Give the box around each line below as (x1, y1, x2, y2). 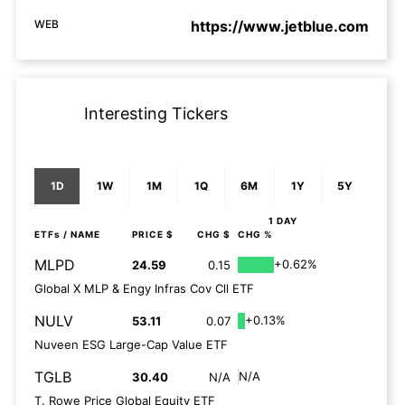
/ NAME (61, 228, 100, 240)
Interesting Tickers (84, 103, 228, 123)
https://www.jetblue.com (191, 16, 369, 35)
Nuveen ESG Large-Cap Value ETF (34, 336, 228, 352)
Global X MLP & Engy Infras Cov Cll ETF (34, 280, 254, 296)
